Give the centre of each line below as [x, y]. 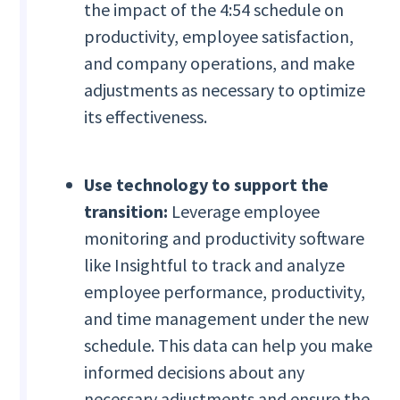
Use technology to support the [207, 185]
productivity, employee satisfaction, [219, 37]
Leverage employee [244, 212]
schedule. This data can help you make [229, 346]
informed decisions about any [195, 372]
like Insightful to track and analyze [215, 265]
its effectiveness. [146, 117]
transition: [126, 212]
